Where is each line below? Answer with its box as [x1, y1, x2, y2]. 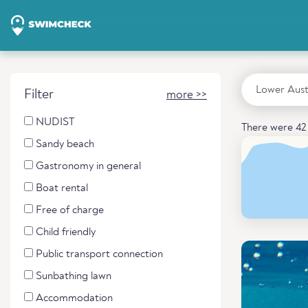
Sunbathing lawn [33, 271, 111, 282]
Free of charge [33, 205, 104, 216]
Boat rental [33, 183, 88, 194]
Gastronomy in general [33, 161, 141, 172]
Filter [24, 88, 54, 102]
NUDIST [33, 117, 74, 128]
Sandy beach [33, 139, 94, 150]
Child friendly [33, 227, 96, 238]
